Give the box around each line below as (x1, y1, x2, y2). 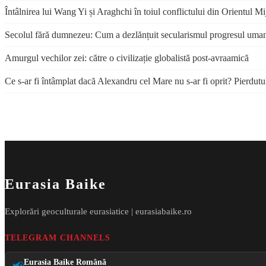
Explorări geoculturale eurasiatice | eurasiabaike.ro (5, 205, 192, 216)
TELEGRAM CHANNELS (5, 233, 110, 242)
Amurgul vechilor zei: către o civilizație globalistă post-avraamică (5, 52, 249, 63)
